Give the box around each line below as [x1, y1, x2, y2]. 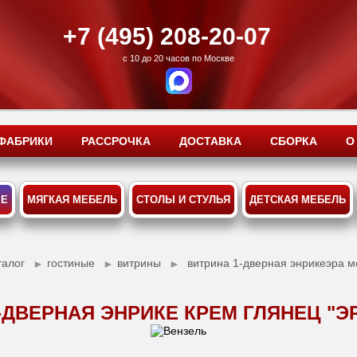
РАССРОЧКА [81, 135, 151, 147]
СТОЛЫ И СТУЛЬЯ [135, 194, 230, 206]
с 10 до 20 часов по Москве [123, 53, 234, 63]
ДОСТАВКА [179, 135, 241, 147]
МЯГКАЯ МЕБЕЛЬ [26, 194, 117, 206]
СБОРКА [270, 135, 317, 147]
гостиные [47, 257, 99, 269]
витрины [117, 257, 165, 269]
